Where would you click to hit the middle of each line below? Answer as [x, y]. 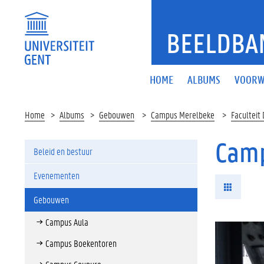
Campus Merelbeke [183, 115]
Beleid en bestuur [63, 151]
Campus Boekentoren [81, 243]
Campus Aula [67, 222]
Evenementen [57, 175]
